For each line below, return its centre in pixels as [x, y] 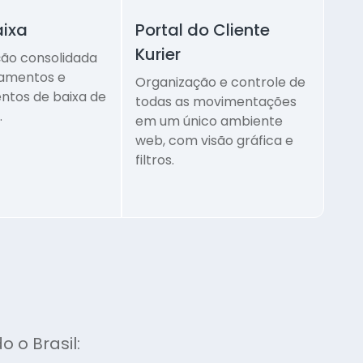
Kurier [158, 55]
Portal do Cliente [203, 30]
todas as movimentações [216, 102]
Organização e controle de [221, 83]
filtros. [155, 160]
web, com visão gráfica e [215, 141]
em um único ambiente [209, 122]
